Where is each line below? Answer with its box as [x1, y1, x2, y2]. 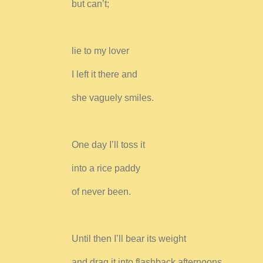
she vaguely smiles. [72, 93, 154, 103]
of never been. [72, 187, 131, 197]
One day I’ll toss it [72, 140, 145, 150]
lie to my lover [72, 46, 129, 56]
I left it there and [72, 69, 137, 80]
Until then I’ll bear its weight [72, 234, 186, 244]
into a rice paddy [72, 163, 140, 174]
